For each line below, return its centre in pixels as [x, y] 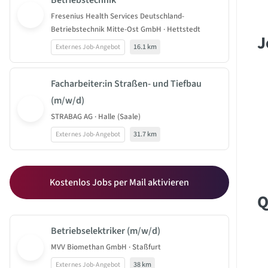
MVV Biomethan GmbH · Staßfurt [106, 247]
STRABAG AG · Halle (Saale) [96, 117]
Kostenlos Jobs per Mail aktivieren [119, 182]
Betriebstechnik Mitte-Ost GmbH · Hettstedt [126, 29]
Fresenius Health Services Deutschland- [118, 16]
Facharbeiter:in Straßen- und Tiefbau [126, 84]
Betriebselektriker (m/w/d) [106, 231]
